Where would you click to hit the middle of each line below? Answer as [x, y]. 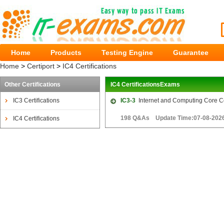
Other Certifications [32, 84]
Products [66, 52]
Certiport [41, 66]
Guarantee [191, 52]
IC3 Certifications [36, 100]
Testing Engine [127, 52]
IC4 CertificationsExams [145, 84]
